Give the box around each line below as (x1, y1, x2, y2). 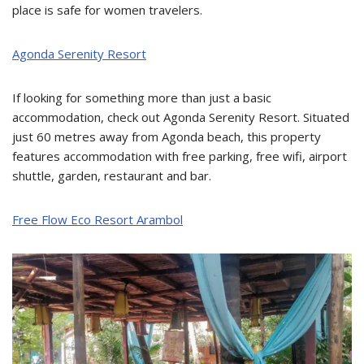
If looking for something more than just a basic (12, 89, 271, 106)
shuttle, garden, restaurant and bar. (12, 167, 211, 184)
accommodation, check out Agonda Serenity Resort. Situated (12, 108, 349, 125)
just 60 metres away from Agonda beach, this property (12, 128, 321, 145)
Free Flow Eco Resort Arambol (12, 210, 183, 227)
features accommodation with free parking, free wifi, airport (12, 147, 347, 164)
